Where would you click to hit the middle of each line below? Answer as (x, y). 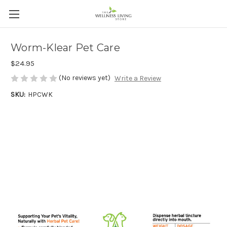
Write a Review (138, 79)
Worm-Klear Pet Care (65, 48)
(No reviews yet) (85, 78)
